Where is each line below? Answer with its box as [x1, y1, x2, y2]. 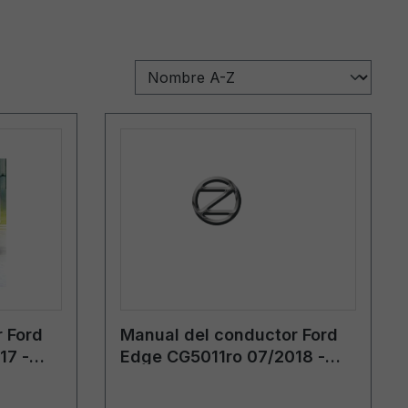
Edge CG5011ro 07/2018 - [119, 346, 325, 366]
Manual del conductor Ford [119, 324, 338, 344]
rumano [119, 368, 181, 388]
